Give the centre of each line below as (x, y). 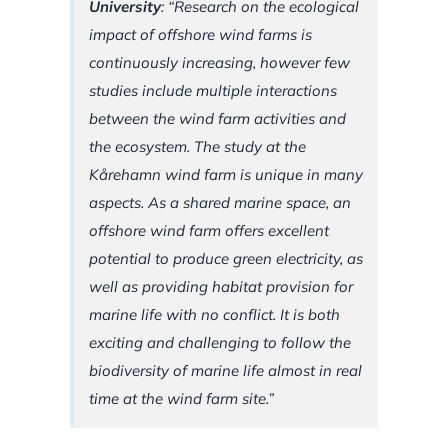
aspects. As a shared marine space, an (220, 203)
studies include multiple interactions (213, 91)
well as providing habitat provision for (221, 287)
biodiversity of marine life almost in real (225, 371)
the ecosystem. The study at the (197, 147)
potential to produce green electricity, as (226, 259)
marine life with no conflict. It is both (214, 315)
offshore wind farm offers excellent (209, 231)
